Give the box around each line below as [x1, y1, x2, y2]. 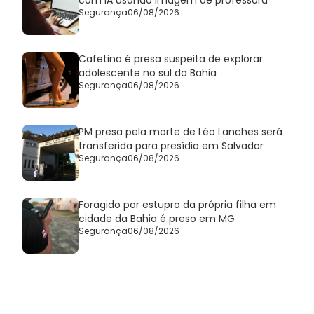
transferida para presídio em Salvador [78, 138, 264, 153]
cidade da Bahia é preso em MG [78, 211, 235, 226]
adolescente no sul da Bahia [78, 65, 217, 80]
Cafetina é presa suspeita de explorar [78, 51, 263, 66]
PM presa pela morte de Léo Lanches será [78, 124, 282, 139]
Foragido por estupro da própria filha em [78, 197, 276, 212]
